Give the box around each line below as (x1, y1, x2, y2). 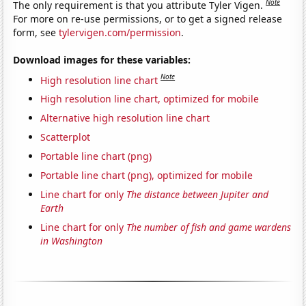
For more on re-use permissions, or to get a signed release (13, 12, 283, 25)
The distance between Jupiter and (126, 188, 269, 201)
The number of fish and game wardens (126, 221, 292, 234)
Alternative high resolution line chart (40, 111, 210, 125)
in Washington (40, 234, 103, 248)
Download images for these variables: (13, 53, 191, 66)
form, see (13, 25, 59, 39)
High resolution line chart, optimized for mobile (40, 92, 260, 106)
